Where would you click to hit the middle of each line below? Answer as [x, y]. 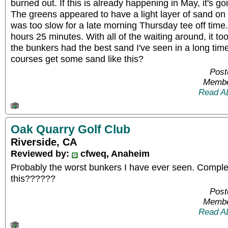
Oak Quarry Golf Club [70, 129]
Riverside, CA [44, 142]
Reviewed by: [41, 153]
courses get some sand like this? [77, 59]
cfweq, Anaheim [114, 153]
